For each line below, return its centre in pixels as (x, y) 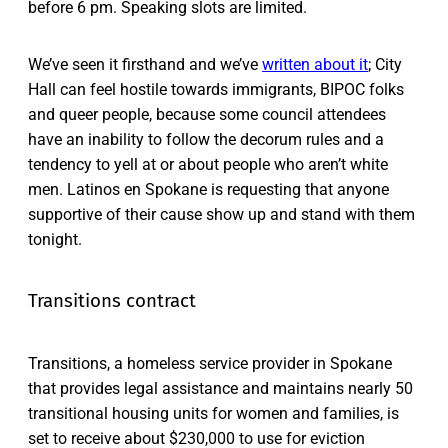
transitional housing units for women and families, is (213, 413)
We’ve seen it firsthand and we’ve (145, 65)
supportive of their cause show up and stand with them (221, 215)
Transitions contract (112, 300)
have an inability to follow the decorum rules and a (206, 140)
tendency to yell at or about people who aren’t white (208, 165)
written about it (315, 65)
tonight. (55, 240)
